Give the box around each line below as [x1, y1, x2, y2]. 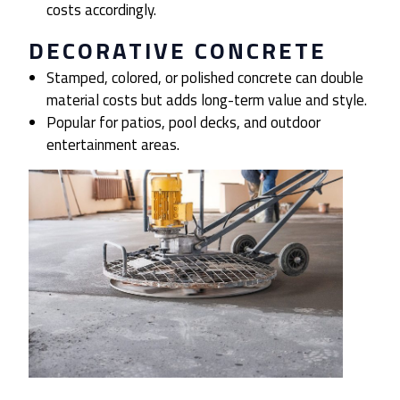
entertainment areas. [46, 133, 180, 157]
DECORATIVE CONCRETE [29, 33, 327, 69]
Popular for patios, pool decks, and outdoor [46, 111, 321, 135]
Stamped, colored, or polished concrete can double [46, 66, 364, 90]
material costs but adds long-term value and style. [46, 88, 368, 112]
